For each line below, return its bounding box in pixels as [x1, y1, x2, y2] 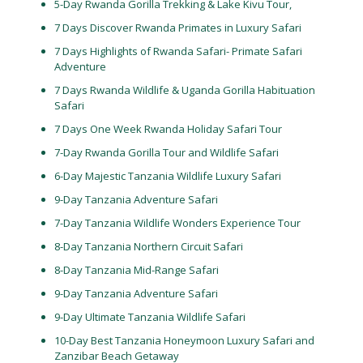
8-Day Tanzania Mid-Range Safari [53, 263, 219, 277]
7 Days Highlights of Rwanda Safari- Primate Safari [53, 44, 302, 58]
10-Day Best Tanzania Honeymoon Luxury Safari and [53, 333, 314, 348]
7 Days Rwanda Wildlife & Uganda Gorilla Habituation [53, 83, 315, 97]
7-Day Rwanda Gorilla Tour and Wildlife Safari [53, 145, 279, 160]
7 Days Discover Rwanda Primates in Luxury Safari [53, 20, 301, 35]
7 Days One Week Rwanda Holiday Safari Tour [53, 122, 282, 136]
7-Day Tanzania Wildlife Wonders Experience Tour [53, 216, 301, 230]
